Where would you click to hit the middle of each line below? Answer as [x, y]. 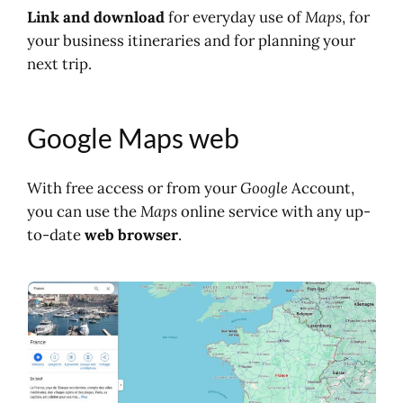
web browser [132, 235]
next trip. [60, 63]
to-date [56, 235]
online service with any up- [274, 212]
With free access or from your [134, 188]
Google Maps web [134, 137]
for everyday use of [233, 17]
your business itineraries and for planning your [192, 40]
